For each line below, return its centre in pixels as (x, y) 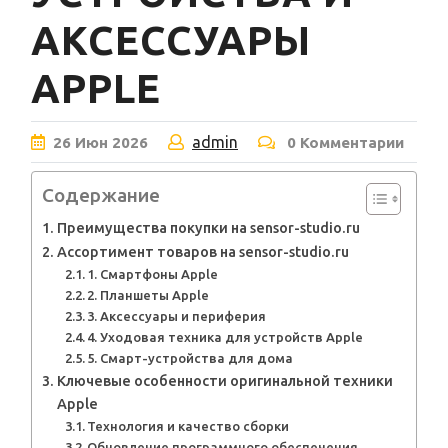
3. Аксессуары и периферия (177, 316)
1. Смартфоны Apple (153, 274)
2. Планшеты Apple (148, 295)
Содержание (101, 195)
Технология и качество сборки (188, 426)
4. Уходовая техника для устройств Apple (225, 337)
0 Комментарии (343, 143)
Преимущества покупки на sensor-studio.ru (208, 228)
